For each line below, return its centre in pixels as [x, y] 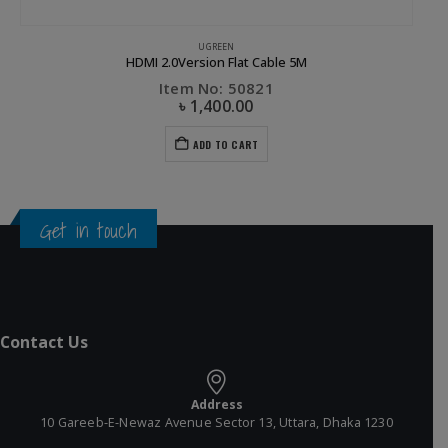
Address [216, 404]
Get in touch [89, 230]
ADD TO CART [226, 144]
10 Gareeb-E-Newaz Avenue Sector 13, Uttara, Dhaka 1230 [216, 422]
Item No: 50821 [216, 88]
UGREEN [216, 46]
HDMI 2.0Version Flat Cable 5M [216, 61]
